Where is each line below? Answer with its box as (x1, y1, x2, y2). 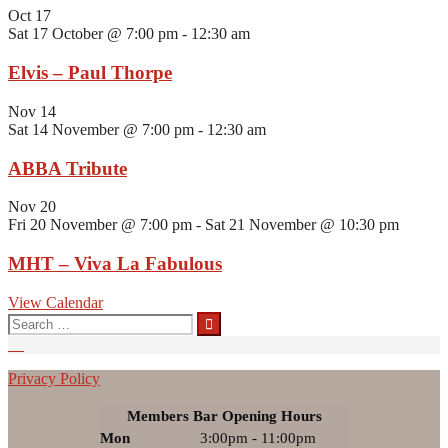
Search (7, 310, 50, 328)
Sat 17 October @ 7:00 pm (8, 25, 178, 43)
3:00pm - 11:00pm (200, 429, 316, 446)
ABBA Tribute (8, 157, 127, 179)
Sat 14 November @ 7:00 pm (8, 120, 194, 138)
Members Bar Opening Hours (126, 407, 322, 424)
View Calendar (8, 293, 103, 311)
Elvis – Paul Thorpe (8, 62, 172, 84)
